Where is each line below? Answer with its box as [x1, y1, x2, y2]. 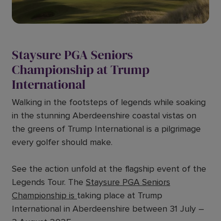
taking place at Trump [77, 190, 162, 201]
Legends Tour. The [12, 177, 86, 187]
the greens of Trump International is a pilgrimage [12, 123, 201, 134]
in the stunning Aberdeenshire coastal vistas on [12, 110, 196, 121]
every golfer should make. [12, 137, 112, 147]
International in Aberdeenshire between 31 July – [12, 203, 204, 214]
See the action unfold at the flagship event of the [12, 163, 206, 174]
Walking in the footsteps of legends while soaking [12, 97, 206, 108]
